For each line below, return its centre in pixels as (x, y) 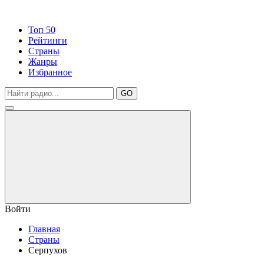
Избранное (50, 72)
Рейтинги (48, 40)
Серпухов (48, 250)
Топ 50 (42, 30)
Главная (44, 229)
